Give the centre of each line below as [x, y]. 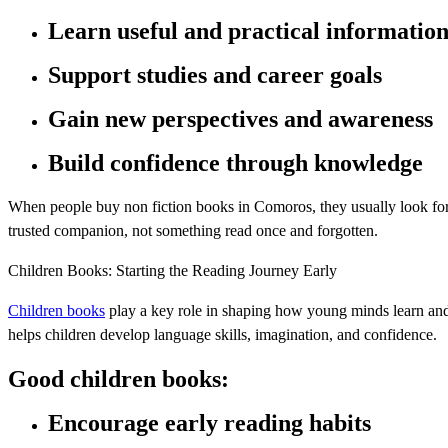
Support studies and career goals [215, 74]
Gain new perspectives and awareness [240, 118]
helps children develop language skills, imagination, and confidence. [222, 334]
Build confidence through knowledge [235, 162]
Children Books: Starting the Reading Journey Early [172, 270]
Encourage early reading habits [209, 422]
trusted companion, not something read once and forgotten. [193, 230]
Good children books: [118, 378]
